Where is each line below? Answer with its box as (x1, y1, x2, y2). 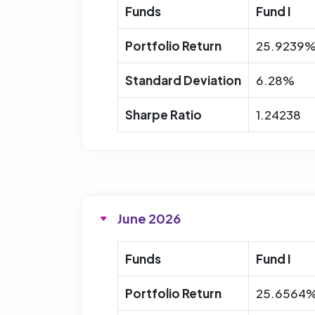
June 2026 (117, 210, 181, 226)
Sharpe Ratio (125, 106, 202, 122)
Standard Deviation (125, 72, 241, 88)
